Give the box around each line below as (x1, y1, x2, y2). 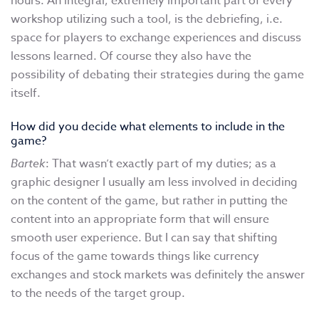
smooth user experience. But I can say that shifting (11, 229, 278, 247)
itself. (11, 85, 41, 103)
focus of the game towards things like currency (11, 248, 259, 266)
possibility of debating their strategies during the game (11, 66, 304, 84)
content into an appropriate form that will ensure (11, 211, 269, 229)
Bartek (11, 155, 46, 172)
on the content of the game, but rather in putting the (11, 192, 288, 210)
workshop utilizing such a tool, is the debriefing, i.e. (11, 11, 283, 28)
